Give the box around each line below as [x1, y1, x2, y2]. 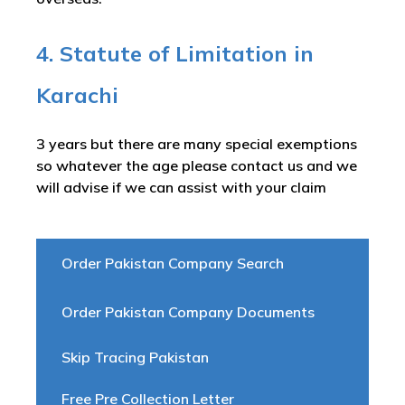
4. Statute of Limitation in [36, 40, 314, 67]
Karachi [36, 81, 118, 108]
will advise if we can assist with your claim [36, 178, 330, 196]
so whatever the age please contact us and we [36, 156, 357, 174]
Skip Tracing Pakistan [61, 348, 209, 366]
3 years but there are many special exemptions [36, 135, 357, 153]
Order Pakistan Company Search [61, 254, 284, 272]
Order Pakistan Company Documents [61, 303, 315, 321]
